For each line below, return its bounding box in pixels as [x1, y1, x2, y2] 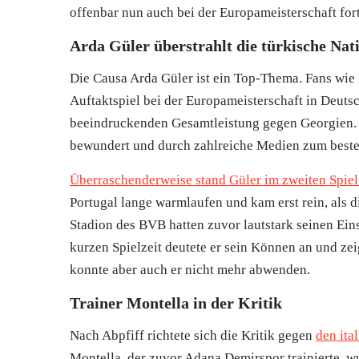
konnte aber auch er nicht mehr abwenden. [70, 262, 310, 278]
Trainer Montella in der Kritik [70, 294, 282, 313]
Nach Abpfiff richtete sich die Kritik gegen [70, 328, 316, 344]
